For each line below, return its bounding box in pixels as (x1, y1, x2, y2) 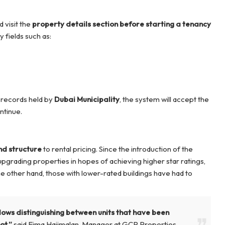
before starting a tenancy (119, 19, 211, 29)
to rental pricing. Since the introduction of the (41, 144, 193, 154)
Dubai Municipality (54, 94, 120, 104)
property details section (32, 19, 118, 29)
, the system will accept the (119, 94, 209, 104)
